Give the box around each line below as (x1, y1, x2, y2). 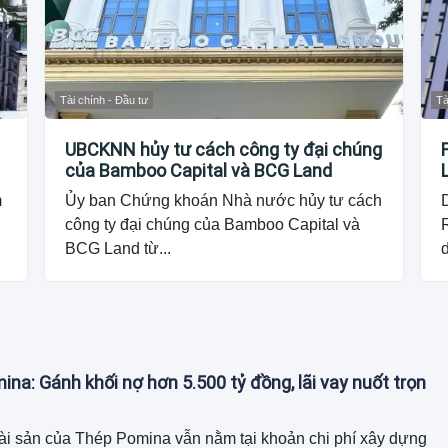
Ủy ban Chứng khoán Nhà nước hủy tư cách (65, 192, 383, 210)
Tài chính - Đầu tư (60, 94, 149, 107)
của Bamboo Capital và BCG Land (65, 160, 333, 182)
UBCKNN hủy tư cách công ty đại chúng (65, 139, 383, 161)
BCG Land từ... (65, 240, 172, 258)
